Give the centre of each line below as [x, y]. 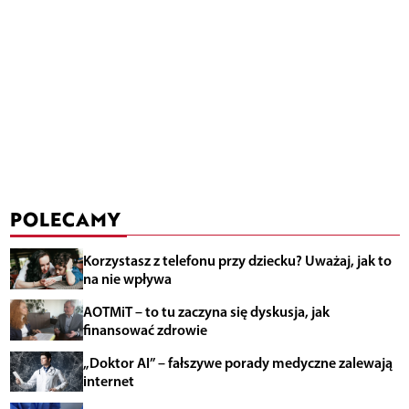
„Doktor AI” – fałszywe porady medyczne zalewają [237, 362]
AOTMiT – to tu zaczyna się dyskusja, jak [206, 311]
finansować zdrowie [145, 329]
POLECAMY [64, 218]
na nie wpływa [127, 278]
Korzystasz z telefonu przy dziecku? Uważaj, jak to [237, 260]
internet [108, 381]
